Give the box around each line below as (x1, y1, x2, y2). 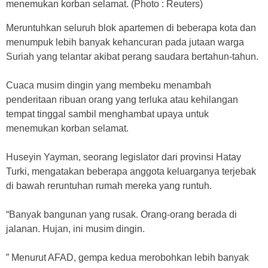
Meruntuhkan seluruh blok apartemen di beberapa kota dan (6, 22, 256, 33)
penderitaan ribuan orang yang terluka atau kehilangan (6, 94, 238, 105)
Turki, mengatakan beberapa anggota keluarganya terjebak (6, 166, 256, 176)
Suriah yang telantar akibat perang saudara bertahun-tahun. (6, 51, 258, 62)
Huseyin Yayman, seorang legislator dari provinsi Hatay (6, 151, 241, 162)
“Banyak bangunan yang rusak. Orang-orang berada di (6, 209, 237, 220)
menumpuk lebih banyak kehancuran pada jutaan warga (6, 36, 244, 47)
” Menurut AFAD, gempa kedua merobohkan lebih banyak (6, 252, 249, 263)
